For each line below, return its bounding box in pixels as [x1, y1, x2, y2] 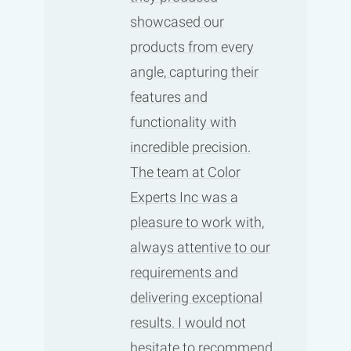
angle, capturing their [129, 63, 259, 80]
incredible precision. [129, 138, 251, 155]
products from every [129, 38, 254, 55]
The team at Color [129, 163, 241, 180]
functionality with [129, 113, 237, 130]
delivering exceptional [129, 288, 262, 306]
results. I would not [129, 313, 246, 331]
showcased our [129, 13, 224, 30]
